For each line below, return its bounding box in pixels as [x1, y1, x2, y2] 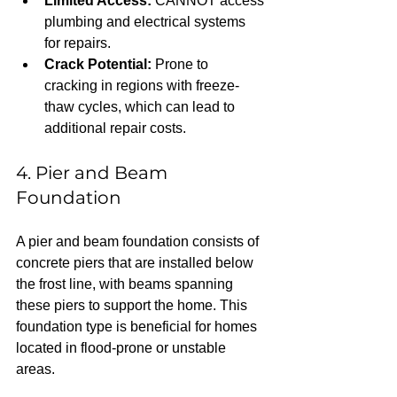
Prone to [152, 57, 212, 72]
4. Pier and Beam [16, 162, 172, 183]
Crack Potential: [44, 57, 152, 72]
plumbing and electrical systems [44, 14, 249, 29]
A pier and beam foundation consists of [16, 234, 262, 249]
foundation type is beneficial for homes [16, 319, 261, 334]
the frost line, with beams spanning [16, 276, 237, 292]
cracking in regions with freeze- [44, 78, 239, 93]
